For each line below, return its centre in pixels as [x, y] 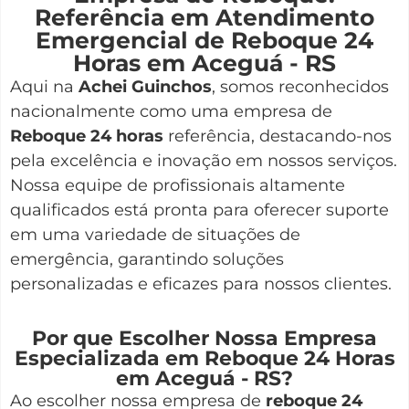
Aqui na [44, 87]
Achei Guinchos [145, 87]
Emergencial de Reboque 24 [204, 41]
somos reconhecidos [302, 87]
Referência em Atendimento [204, 18]
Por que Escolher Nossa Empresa [204, 338]
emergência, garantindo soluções [147, 260]
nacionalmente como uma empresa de [171, 112]
